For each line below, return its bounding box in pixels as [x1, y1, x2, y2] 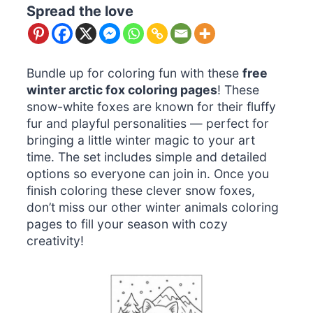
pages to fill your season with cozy [27, 217, 228, 232]
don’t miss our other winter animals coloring [27, 200, 279, 215]
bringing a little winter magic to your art [27, 133, 256, 148]
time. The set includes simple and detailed [27, 150, 268, 165]
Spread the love [27, 3, 134, 20]
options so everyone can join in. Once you [27, 166, 270, 182]
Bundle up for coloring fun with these [27, 66, 243, 81]
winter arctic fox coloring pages [27, 82, 218, 98]
